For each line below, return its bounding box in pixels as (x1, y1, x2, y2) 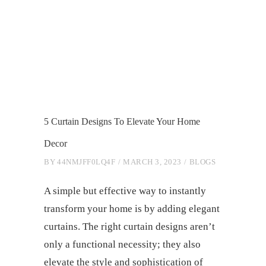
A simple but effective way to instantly (44, 185, 206, 197)
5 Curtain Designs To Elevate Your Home (44, 116, 200, 126)
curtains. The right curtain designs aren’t (44, 221, 215, 233)
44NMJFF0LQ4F (57, 157, 115, 167)
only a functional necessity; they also (44, 239, 201, 251)
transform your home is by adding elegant (44, 203, 220, 215)
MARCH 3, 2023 (123, 157, 182, 167)
